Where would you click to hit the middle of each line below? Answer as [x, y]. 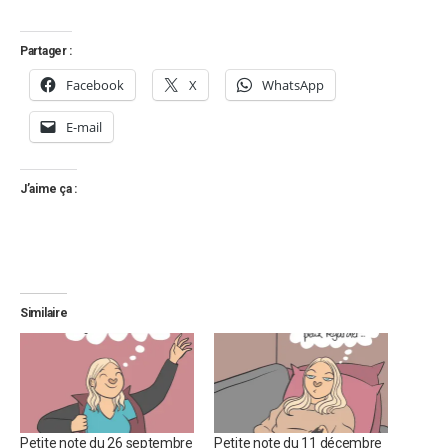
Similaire [44, 313]
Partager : [46, 51]
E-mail [84, 127]
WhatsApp [293, 85]
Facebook [95, 85]
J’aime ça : [48, 189]
